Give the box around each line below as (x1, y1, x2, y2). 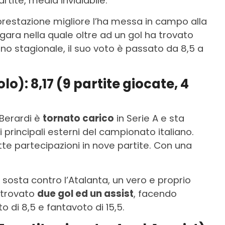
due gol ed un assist (37, 187, 134, 200)
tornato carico (43, 111, 114, 125)
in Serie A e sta (114, 111, 184, 125)
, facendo (134, 187, 177, 200)
